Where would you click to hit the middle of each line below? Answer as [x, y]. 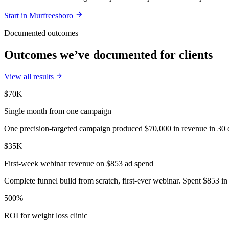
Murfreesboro [51, 16]
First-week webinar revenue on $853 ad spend [79, 164]
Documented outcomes [41, 33]
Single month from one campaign [58, 111]
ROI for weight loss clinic [46, 216]
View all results [30, 77]
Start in [17, 16]
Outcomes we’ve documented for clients [108, 55]
